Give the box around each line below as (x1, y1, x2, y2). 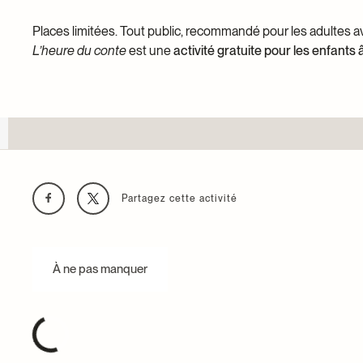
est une (126, 42, 171, 58)
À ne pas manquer (53, 261, 147, 276)
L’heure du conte (32, 42, 126, 58)
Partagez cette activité (122, 192, 237, 204)
